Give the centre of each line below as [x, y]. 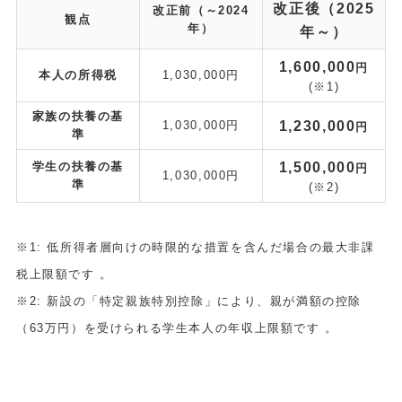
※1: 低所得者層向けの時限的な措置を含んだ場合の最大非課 [195, 247]
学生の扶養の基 [78, 166]
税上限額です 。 [64, 274]
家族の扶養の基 [78, 116]
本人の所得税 [78, 74]
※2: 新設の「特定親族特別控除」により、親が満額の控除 [189, 301]
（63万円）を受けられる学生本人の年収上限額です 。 [177, 328]
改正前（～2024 [201, 10]
